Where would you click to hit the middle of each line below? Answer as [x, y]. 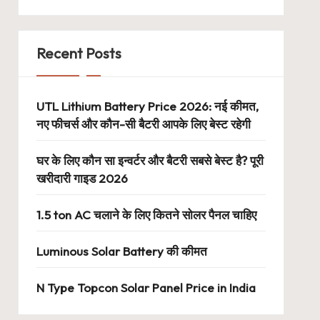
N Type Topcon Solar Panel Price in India [146, 287]
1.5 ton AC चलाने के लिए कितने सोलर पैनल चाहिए [146, 215]
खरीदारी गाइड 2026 [82, 178]
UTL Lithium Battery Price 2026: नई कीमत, [147, 106]
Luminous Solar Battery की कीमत [121, 251]
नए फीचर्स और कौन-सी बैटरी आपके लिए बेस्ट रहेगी [143, 124]
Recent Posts [79, 53]
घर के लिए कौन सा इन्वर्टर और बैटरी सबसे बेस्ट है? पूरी [150, 160]
